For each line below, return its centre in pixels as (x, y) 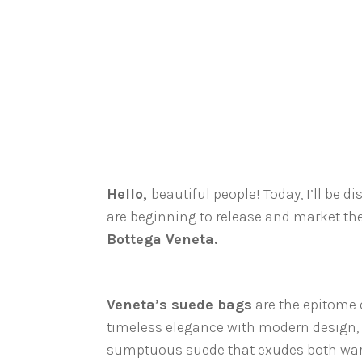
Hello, (129, 194)
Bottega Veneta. (162, 239)
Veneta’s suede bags (179, 305)
